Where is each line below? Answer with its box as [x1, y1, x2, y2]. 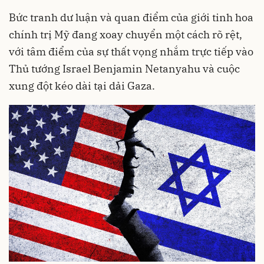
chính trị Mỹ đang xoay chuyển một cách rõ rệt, [9, 28, 242, 41]
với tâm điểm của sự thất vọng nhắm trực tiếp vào [9, 45, 253, 58]
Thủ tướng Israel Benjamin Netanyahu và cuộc [9, 62, 240, 75]
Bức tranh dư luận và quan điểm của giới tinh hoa [9, 11, 253, 24]
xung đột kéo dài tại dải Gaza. [9, 79, 155, 93]
